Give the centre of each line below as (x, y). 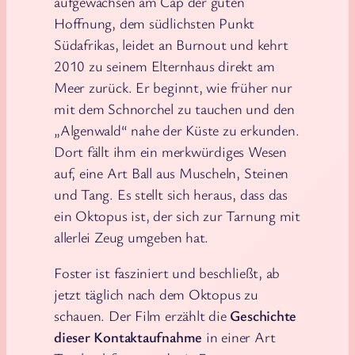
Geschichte (263, 316)
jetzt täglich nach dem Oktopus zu (156, 294)
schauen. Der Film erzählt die (142, 316)
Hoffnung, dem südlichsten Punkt (155, 23)
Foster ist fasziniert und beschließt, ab (167, 273)
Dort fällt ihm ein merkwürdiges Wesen (170, 151)
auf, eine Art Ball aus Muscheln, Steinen (172, 172)
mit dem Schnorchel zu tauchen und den (174, 108)
